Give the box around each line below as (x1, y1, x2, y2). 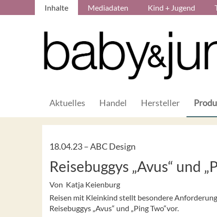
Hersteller (141, 97, 180, 108)
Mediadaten (88, 3, 128, 12)
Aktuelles (49, 97, 85, 108)
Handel (99, 97, 127, 108)
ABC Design (90, 140, 136, 152)
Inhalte (45, 3, 68, 12)
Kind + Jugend (148, 3, 195, 12)
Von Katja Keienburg (49, 179, 120, 189)
